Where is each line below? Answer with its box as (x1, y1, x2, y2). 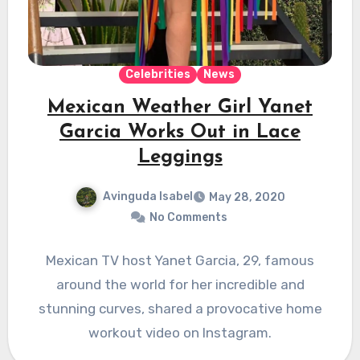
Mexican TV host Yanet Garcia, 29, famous (46, 252, 314, 269)
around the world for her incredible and (55, 276, 305, 293)
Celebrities (125, 67, 190, 82)
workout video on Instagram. (88, 325, 272, 342)
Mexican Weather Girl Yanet (47, 98, 313, 118)
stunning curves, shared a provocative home (38, 301, 322, 317)
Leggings (137, 148, 223, 168)
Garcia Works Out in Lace (59, 123, 301, 143)
